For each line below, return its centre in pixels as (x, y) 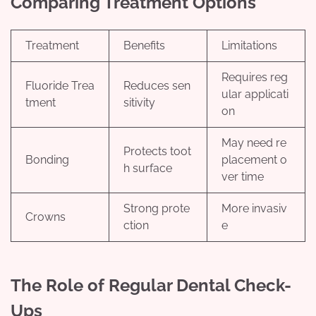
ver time (243, 177)
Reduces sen (157, 86)
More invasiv (254, 209)
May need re (254, 143)
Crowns (45, 217)
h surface (148, 169)
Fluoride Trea (60, 86)
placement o (254, 160)
